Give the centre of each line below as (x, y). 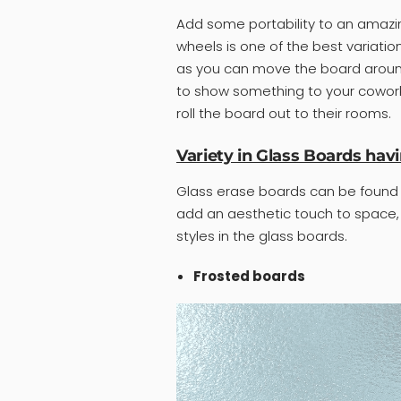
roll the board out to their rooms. (284, 113)
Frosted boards (249, 276)
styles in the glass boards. (262, 235)
